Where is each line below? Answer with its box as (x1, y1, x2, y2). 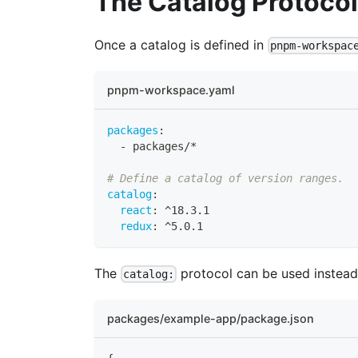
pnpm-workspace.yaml (107, 83, 235, 97)
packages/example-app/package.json (107, 312, 314, 326)
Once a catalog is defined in (94, 36, 268, 53)
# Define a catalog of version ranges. (107, 172, 344, 185)
